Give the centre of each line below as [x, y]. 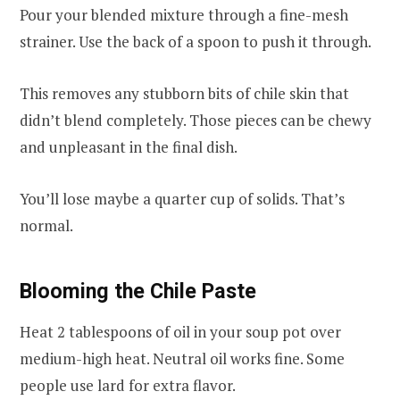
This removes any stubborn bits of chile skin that [184, 93]
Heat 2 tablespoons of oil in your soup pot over [180, 332]
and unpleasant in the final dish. [129, 146]
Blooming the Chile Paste [138, 291]
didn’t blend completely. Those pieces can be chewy [196, 120]
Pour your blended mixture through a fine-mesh [184, 14]
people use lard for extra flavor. [128, 386]
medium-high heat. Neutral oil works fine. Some [182, 359]
